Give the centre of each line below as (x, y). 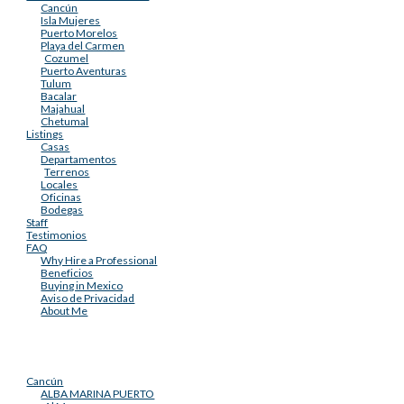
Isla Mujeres (71, 20)
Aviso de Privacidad (88, 298)
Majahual (63, 109)
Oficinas (61, 197)
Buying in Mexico (82, 285)
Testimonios (57, 235)
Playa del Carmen (83, 46)
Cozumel (67, 58)
